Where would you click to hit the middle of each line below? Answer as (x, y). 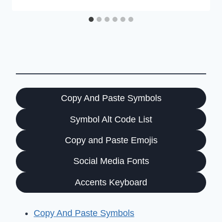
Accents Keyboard (111, 182)
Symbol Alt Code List (111, 119)
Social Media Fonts (111, 161)
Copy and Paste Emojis (111, 140)
